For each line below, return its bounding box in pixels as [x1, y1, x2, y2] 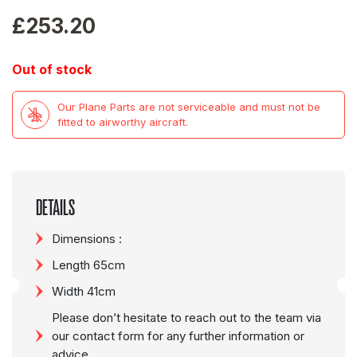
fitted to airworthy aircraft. [57, 116, 188, 128]
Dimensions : [52, 231, 122, 246]
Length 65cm [52, 257, 125, 273]
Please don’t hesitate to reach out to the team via [52, 310, 321, 325]
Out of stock [12, 61, 92, 77]
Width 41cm [52, 284, 116, 299]
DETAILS [36, 196, 75, 220]
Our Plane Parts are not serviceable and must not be [57, 100, 320, 113]
